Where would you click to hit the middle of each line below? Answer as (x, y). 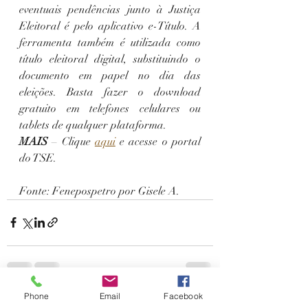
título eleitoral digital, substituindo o (110, 59)
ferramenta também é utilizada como (110, 42)
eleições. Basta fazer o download (110, 92)
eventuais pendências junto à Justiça (110, 9)
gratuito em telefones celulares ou (110, 108)
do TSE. (38, 158)
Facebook (183, 296)
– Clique (71, 141)
